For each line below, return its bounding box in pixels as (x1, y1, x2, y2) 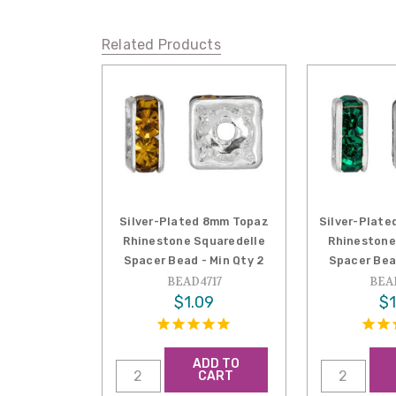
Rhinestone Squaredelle (123, 233, 265, 247)
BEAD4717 (166, 273, 222, 289)
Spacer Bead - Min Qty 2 (123, 253, 265, 267)
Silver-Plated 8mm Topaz (119, 214, 269, 228)
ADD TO (192, 355, 240, 371)
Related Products (101, 35, 221, 53)
